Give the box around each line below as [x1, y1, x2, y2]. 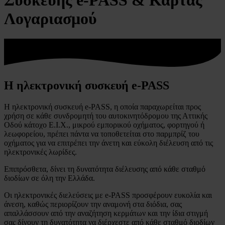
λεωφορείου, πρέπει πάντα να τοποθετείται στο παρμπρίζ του [4, 129, 199, 138]
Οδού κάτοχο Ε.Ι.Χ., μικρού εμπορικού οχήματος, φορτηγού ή [4, 120, 204, 129]
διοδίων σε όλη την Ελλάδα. [4, 173, 95, 182]
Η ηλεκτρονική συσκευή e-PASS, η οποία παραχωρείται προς [4, 102, 201, 111]
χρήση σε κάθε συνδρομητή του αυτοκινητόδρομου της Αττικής [4, 111, 207, 120]
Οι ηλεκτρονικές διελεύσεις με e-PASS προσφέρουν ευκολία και [4, 190, 212, 199]
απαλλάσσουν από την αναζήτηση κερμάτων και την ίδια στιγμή [4, 208, 208, 217]
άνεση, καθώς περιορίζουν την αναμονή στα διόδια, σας [4, 199, 182, 208]
